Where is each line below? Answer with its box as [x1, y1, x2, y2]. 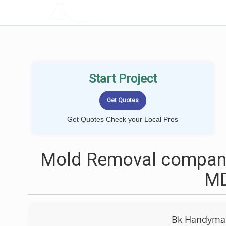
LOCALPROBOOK [74, 7, 141, 18]
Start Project [88, 72, 157, 86]
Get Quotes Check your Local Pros [67, 115, 179, 123]
